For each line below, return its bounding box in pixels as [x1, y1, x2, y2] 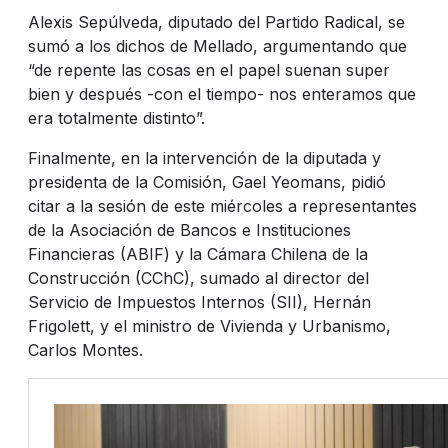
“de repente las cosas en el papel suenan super [28, 59, 390, 80]
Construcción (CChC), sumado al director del [28, 267, 369, 288]
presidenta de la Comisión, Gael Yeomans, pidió [28, 171, 386, 192]
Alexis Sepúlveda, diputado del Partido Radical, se [28, 11, 405, 32]
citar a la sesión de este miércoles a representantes [28, 195, 417, 216]
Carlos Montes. [28, 339, 143, 360]
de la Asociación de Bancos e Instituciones [28, 219, 351, 240]
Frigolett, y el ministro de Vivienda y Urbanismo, [28, 315, 391, 336]
